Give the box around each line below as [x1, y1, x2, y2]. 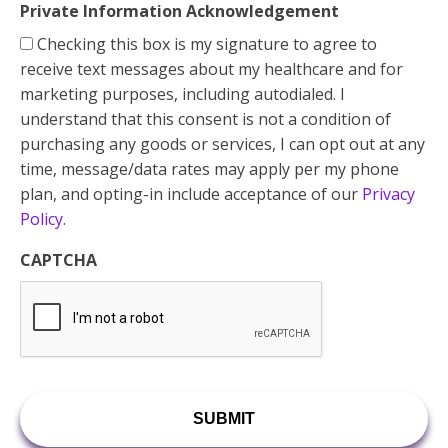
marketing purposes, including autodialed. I [20, 83, 345, 105]
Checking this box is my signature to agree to [37, 33, 377, 55]
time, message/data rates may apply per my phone [20, 158, 399, 180]
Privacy [362, 183, 415, 205]
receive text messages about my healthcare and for [20, 58, 403, 80]
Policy [20, 208, 63, 230]
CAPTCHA [20, 249, 97, 271]
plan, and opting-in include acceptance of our [20, 183, 362, 205]
